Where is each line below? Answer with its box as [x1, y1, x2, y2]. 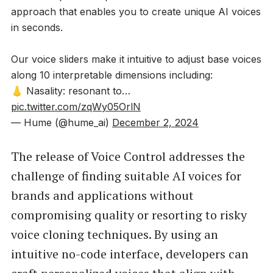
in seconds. [10, 21, 63, 34]
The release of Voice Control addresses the [10, 147, 245, 165]
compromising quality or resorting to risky [10, 206, 247, 223]
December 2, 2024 [112, 116, 199, 129]
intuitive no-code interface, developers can [10, 245, 249, 262]
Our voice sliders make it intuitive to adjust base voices [10, 52, 261, 65]
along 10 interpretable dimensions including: [10, 68, 213, 81]
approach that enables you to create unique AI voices [10, 5, 261, 18]
